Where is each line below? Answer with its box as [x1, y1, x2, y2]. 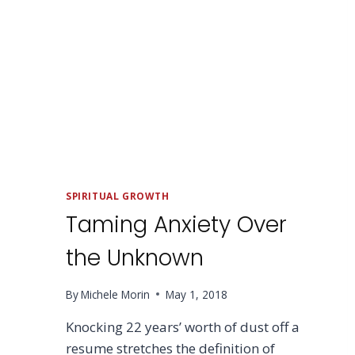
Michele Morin [81, 286, 151, 302]
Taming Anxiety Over [66, 209, 287, 240]
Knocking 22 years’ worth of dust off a [66, 317, 300, 336]
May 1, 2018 [166, 286, 228, 302]
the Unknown [66, 242, 204, 273]
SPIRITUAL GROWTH [66, 189, 170, 203]
